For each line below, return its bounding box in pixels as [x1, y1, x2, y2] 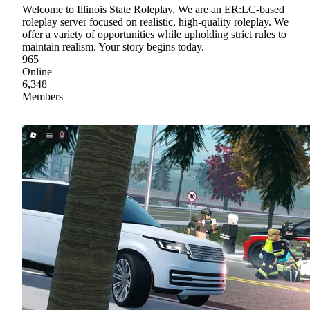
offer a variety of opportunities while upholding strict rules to [22, 28, 286, 41]
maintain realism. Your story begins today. [22, 41, 204, 53]
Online [22, 66, 52, 78]
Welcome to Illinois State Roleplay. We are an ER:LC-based [22, 3, 284, 16]
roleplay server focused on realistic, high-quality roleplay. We [22, 16, 289, 28]
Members [22, 91, 63, 103]
